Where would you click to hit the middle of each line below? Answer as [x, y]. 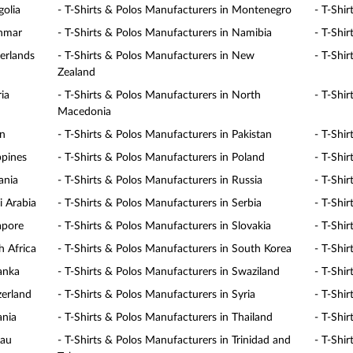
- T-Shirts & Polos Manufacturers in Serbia [160, 203]
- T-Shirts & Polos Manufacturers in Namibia [165, 33]
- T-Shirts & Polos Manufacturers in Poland [162, 158]
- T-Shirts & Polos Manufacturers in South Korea [175, 249]
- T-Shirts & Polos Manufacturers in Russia [160, 180]
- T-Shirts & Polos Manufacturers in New [156, 56]
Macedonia [85, 112]
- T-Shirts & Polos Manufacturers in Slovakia [165, 226]
